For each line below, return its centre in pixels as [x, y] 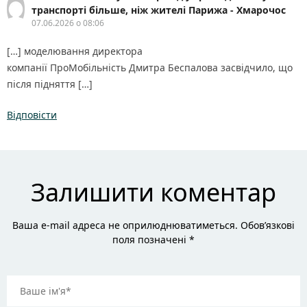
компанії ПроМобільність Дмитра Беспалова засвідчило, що [150, 68]
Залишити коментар [153, 193]
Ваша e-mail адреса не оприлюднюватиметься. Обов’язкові [153, 225]
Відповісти [32, 115]
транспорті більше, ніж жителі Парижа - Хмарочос [159, 10]
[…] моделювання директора [75, 51]
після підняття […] [50, 84]
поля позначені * [153, 240]
